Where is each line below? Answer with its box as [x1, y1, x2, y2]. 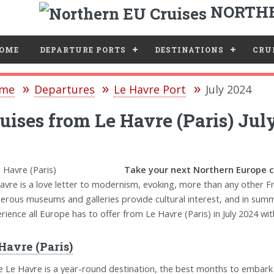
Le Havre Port [114, 82, 187, 97]
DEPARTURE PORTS [39, 45, 126, 55]
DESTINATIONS [154, 45, 224, 55]
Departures [34, 82, 95, 97]
